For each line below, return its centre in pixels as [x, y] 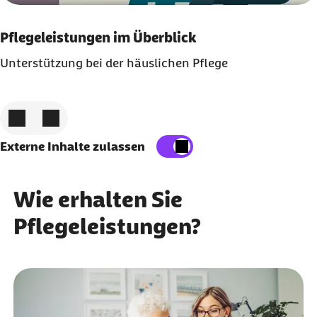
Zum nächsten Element [100, 115]
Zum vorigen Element [62, 115]
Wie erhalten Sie [98, 200]
